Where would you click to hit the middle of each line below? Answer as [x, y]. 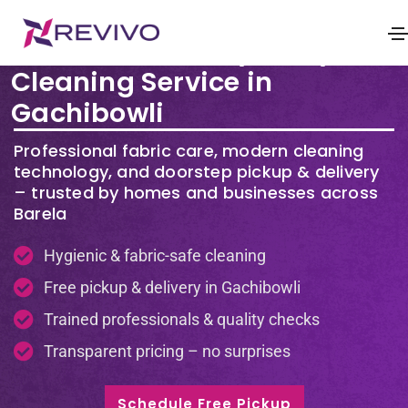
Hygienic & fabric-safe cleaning [154, 255]
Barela [41, 214]
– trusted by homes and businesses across [196, 193]
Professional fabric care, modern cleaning [189, 151]
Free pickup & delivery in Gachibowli [172, 287]
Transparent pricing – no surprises [167, 351]
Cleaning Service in [142, 82]
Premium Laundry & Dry [173, 51]
